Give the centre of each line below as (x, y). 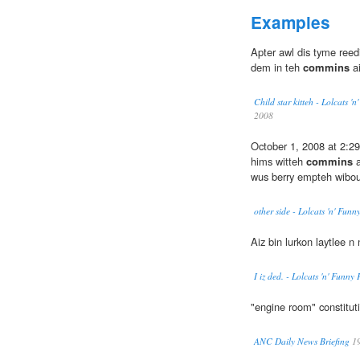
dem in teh (277, 67)
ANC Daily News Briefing (302, 342)
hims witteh (278, 162)
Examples (290, 22)
